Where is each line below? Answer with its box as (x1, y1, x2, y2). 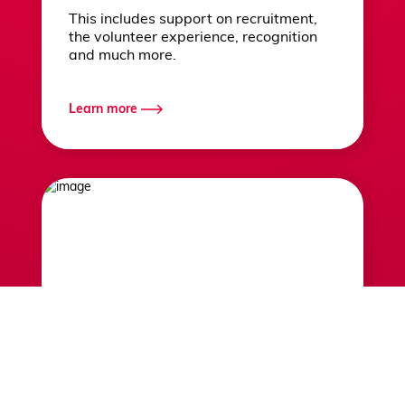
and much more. (69, 49, 176, 64)
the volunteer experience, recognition (69, 31, 317, 46)
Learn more (69, 102, 137, 117)
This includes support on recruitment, (69, 13, 317, 28)
